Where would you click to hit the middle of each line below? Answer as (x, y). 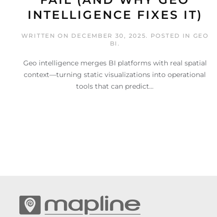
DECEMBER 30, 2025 (109, 36)
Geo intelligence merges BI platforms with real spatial (115, 63)
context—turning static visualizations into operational (115, 75)
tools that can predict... (115, 86)
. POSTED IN (170, 36)
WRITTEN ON (46, 36)
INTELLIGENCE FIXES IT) (115, 15)
